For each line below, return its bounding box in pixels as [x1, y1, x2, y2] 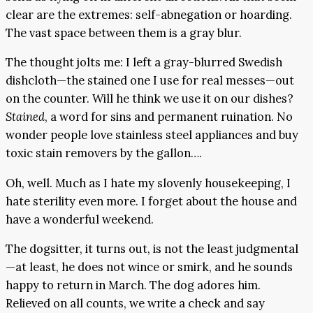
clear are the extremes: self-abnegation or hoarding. [6, 6, 292, 22]
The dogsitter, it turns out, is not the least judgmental [6, 241, 298, 257]
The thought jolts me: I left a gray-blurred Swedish [6, 54, 282, 71]
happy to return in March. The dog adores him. [6, 277, 261, 293]
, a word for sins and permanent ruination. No [45, 109, 293, 125]
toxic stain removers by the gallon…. [6, 145, 202, 161]
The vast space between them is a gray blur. [6, 24, 242, 41]
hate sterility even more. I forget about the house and [6, 193, 297, 209]
